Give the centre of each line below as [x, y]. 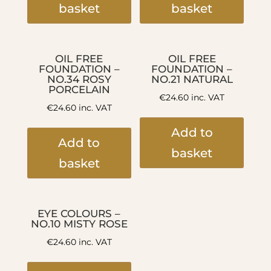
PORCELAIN [79, 89]
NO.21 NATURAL [192, 79]
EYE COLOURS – [79, 213]
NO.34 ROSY [79, 79]
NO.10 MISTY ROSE [79, 224]
